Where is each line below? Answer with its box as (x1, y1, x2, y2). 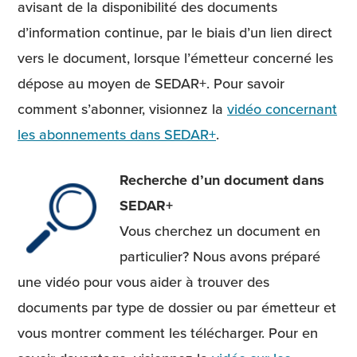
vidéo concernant (227, 98, 337, 119)
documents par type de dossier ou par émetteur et (18, 296, 336, 317)
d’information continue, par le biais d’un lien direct (18, 22, 332, 42)
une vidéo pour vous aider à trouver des (18, 271, 269, 292)
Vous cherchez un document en (120, 220, 320, 241)
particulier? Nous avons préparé (120, 245, 320, 266)
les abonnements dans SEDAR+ (18, 124, 216, 144)
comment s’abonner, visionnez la (18, 98, 227, 119)
